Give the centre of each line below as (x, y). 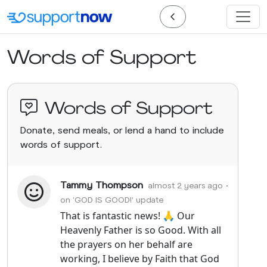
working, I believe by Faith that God (140, 259)
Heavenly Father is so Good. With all (141, 230)
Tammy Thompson (102, 184)
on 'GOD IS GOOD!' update (112, 199)
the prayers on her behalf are (126, 244)
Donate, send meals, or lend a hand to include (122, 130)
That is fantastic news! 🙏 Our (128, 216)
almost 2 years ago (186, 185)
